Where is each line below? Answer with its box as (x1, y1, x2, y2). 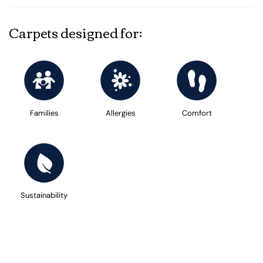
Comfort (181, 107, 212, 118)
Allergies (105, 107, 136, 118)
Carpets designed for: (9, 21, 142, 45)
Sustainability (21, 190, 68, 201)
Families (29, 107, 59, 118)
